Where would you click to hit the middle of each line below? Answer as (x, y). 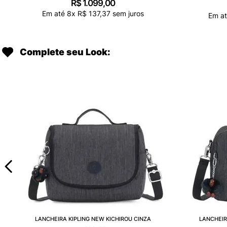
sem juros (127, 13)
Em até (54, 13)
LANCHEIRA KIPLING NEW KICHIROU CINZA (93, 219)
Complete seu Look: (65, 52)
